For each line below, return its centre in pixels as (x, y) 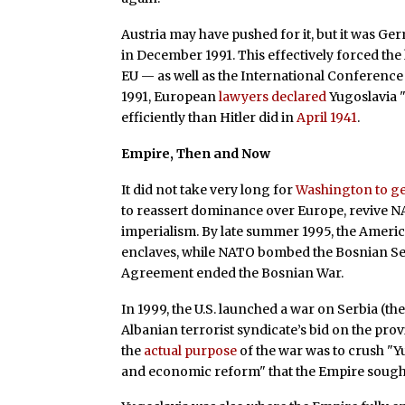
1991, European (170, 97)
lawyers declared (273, 97)
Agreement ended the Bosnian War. (233, 273)
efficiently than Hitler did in (209, 118)
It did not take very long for (209, 189)
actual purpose (191, 350)
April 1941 (327, 118)
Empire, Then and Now (196, 153)
